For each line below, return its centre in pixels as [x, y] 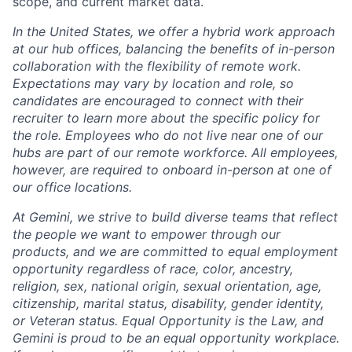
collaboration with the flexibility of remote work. [157, 66]
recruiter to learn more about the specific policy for [166, 118]
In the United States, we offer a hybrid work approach [174, 32]
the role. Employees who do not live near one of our [168, 136]
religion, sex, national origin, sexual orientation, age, [167, 286]
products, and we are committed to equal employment [175, 252]
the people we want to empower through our [147, 235]
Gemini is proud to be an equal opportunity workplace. [176, 338]
